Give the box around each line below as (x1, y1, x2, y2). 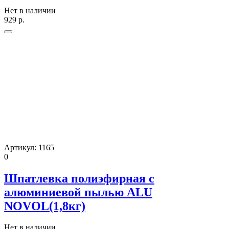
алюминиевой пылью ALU (4, 185, 152, 199)
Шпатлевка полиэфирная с (4, 171, 154, 185)
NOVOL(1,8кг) (4, 199, 85, 213)
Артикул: (4, 143, 38, 152)
